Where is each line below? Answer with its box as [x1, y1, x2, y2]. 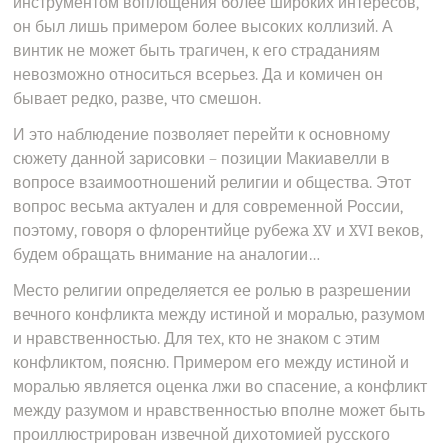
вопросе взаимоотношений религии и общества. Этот [13, 174, 412, 192]
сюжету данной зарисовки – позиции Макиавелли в [13, 150, 391, 168]
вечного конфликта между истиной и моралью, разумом [13, 306, 426, 324]
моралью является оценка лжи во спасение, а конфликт [13, 378, 428, 396]
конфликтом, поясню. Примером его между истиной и [13, 354, 410, 372]
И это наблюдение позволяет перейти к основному [13, 126, 391, 144]
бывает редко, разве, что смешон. [13, 90, 262, 108]
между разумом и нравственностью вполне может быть [13, 402, 426, 420]
